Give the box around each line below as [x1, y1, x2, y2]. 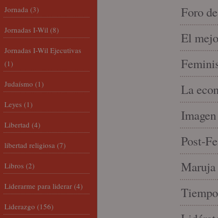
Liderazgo [4, 201, 35, 211]
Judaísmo [4, 79, 33, 89]
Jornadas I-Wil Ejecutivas [4, 45, 81, 55]
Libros [4, 161, 24, 170]
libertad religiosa [4, 140, 55, 150]
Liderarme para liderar [4, 181, 72, 191]
